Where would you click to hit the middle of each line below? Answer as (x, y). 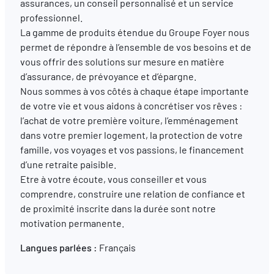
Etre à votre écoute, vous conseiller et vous (113, 179)
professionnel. (51, 17)
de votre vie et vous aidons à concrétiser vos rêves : (131, 105)
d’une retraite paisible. (68, 164)
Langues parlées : (58, 247)
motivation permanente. (72, 223)
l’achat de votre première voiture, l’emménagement (129, 120)
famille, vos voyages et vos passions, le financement (132, 149)
